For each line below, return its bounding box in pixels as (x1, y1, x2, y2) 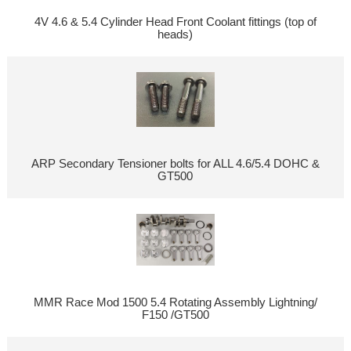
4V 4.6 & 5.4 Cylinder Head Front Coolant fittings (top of (34, 15, 317, 28)
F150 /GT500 (141, 309, 209, 321)
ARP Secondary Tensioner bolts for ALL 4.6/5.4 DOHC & (31, 157, 320, 170)
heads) (157, 27, 194, 41)
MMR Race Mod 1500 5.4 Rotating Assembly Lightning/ (33, 296, 317, 309)
